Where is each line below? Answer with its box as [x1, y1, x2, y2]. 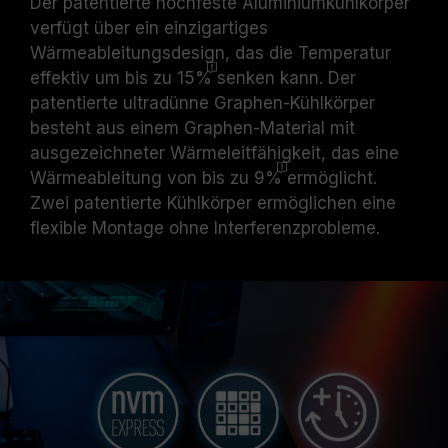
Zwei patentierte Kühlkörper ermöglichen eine [30, 193, 396, 213]
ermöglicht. [282, 168, 377, 188]
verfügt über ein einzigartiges [30, 18, 268, 38]
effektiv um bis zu [30, 68, 177, 88]
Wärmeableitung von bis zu [30, 168, 254, 188]
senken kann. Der [212, 68, 356, 88]
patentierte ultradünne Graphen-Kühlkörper [30, 93, 375, 113]
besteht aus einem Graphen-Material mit [30, 118, 355, 138]
